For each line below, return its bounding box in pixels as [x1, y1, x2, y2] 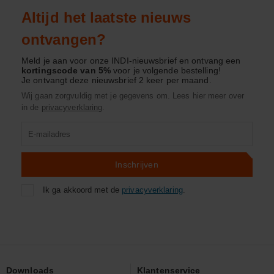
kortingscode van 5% [21, 65, 111, 75]
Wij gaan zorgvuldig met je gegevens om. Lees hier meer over [21, 91, 244, 100]
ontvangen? [21, 31, 106, 48]
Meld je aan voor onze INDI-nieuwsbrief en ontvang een [21, 56, 241, 65]
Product [21, 123, 52, 133]
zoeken [21, 136, 50, 146]
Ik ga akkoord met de [43, 185, 122, 194]
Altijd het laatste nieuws [21, 9, 191, 26]
